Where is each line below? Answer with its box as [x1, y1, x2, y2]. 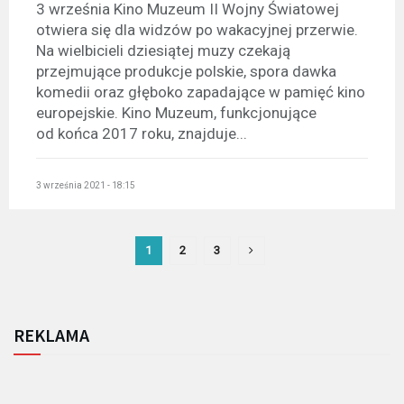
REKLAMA [14, 323, 89, 346]
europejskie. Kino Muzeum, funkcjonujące [36, 104, 317, 123]
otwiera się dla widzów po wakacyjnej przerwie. [36, 21, 358, 40]
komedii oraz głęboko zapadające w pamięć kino [36, 83, 365, 102]
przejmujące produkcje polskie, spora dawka [36, 62, 336, 81]
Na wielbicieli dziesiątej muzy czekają [36, 41, 290, 60]
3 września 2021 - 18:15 [36, 179, 135, 190]
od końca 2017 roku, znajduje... [36, 124, 247, 143]
